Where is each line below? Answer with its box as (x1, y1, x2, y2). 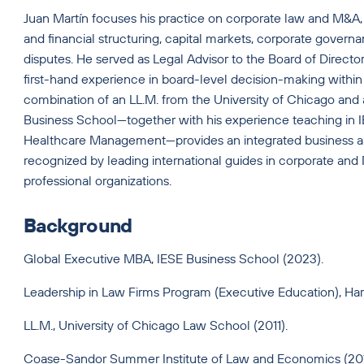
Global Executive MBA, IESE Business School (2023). (23, 250, 327, 267)
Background (23, 213, 132, 238)
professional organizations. (23, 172, 171, 189)
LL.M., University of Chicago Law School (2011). (23, 317, 291, 334)
